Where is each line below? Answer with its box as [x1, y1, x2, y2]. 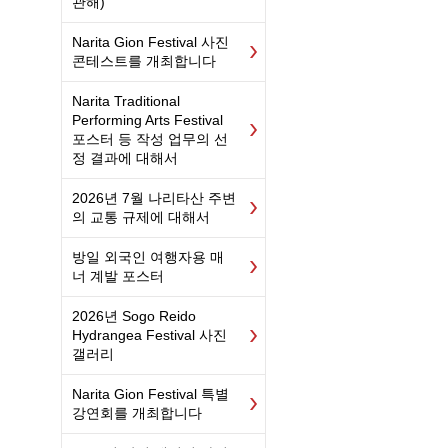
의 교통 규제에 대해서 [72, 209, 210, 225]
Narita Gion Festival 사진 [72, 34, 229, 50]
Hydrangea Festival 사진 [72, 327, 227, 343]
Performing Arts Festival [72, 112, 223, 128]
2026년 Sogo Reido [72, 308, 196, 324]
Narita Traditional [72, 93, 180, 109]
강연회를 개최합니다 [72, 405, 202, 421]
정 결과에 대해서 [72, 150, 178, 166]
